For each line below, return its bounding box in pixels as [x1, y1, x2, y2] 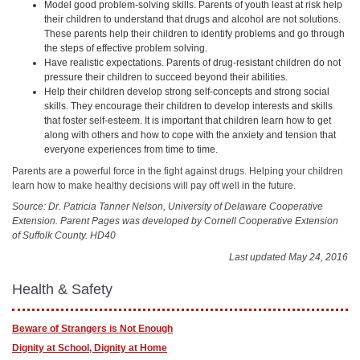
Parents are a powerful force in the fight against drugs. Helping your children [12, 165, 343, 177]
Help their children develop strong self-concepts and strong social [44, 86, 329, 97]
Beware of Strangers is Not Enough [12, 323, 173, 334]
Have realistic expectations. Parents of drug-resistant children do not [44, 57, 341, 68]
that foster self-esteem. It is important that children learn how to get [44, 115, 331, 126]
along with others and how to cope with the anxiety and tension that [44, 129, 336, 141]
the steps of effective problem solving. [44, 43, 207, 54]
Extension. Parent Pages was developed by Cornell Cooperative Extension [12, 215, 338, 227]
